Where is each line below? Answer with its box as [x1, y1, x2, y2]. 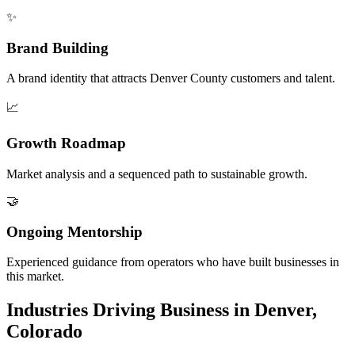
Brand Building [6, 39, 109, 56]
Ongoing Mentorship [6, 223, 143, 240]
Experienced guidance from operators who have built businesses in [6, 255, 339, 269]
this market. [6, 269, 64, 284]
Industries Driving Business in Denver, [6, 300, 317, 321]
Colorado [6, 321, 82, 342]
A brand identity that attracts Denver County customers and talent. [6, 71, 335, 86]
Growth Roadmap [6, 135, 126, 152]
